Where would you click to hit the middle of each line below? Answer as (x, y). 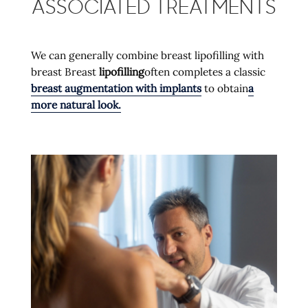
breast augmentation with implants (116, 88)
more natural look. (76, 104)
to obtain (224, 88)
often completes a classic (205, 71)
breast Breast (65, 71)
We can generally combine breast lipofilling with (147, 55)
